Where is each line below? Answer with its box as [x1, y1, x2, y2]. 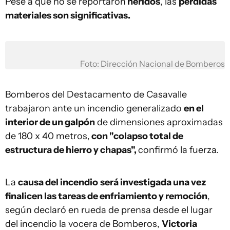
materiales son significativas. [5, 10, 130, 21]
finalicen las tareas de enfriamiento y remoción [5, 190, 207, 202]
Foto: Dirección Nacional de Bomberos [80, 59, 225, 69]
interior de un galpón [5, 117, 95, 128]
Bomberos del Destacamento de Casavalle [5, 89, 187, 100]
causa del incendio [18, 177, 98, 188]
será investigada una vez [100, 177, 206, 188]
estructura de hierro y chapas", [5, 144, 138, 156]
